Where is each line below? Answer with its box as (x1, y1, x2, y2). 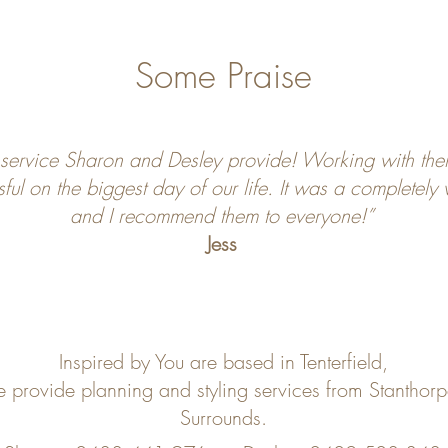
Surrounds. (179, 404, 267, 431)
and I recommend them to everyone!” (70, 202, 374, 229)
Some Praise (134, 52, 312, 99)
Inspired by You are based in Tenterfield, (58, 348, 388, 375)
